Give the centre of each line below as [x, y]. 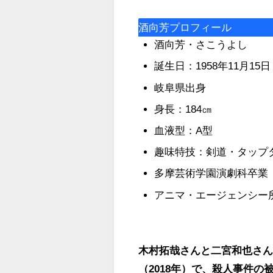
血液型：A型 [183, 130]
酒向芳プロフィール [185, 27]
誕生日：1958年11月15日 [212, 66]
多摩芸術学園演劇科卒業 [211, 173]
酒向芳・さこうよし [200, 44]
